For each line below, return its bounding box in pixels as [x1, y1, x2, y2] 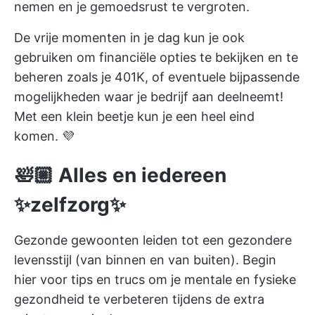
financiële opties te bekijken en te [99, 49, 298, 65]
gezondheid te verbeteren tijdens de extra [14, 291, 264, 307]
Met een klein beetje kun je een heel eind [14, 108, 255, 124]
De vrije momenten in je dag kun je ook [14, 30, 245, 45]
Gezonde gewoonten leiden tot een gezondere [14, 232, 292, 247]
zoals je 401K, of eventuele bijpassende [63, 69, 300, 84]
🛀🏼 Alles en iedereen [14, 162, 226, 187]
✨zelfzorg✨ [14, 192, 126, 217]
